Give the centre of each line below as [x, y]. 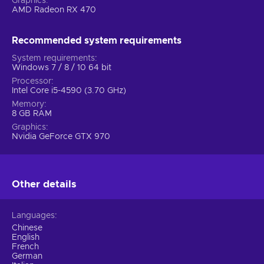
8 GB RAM [32, 113]
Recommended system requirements [97, 40]
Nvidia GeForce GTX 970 [61, 136]
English [26, 237]
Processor [32, 81]
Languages [33, 215]
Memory [28, 104]
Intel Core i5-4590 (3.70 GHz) [69, 90]
